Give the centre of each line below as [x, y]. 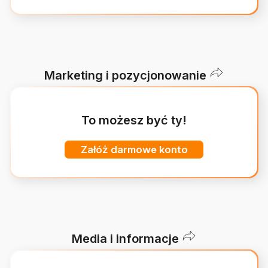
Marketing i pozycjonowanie [125, 75]
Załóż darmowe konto [134, 150]
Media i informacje [125, 239]
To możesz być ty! [134, 121]
